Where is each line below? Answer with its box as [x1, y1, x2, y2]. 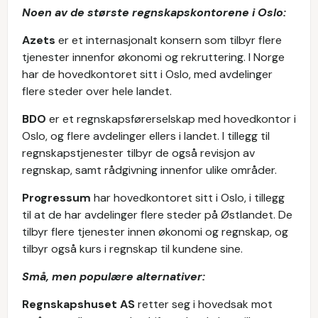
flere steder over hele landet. [22, 84, 175, 99]
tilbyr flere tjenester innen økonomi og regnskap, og [22, 224, 288, 239]
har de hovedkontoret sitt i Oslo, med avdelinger [22, 67, 273, 82]
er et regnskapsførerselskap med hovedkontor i [49, 111, 296, 126]
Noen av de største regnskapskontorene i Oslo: [22, 5, 286, 20]
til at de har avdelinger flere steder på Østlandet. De [22, 207, 292, 222]
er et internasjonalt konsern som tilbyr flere [58, 33, 282, 48]
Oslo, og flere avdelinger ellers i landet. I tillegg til [22, 128, 270, 143]
